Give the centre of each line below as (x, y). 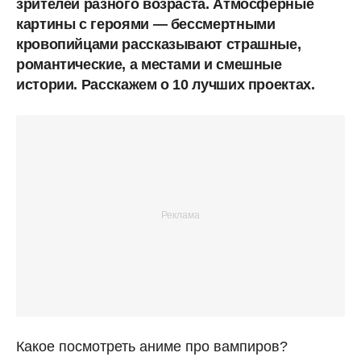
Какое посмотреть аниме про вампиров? (152, 346)
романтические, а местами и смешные (149, 64)
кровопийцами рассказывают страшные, (159, 44)
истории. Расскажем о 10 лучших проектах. (166, 84)
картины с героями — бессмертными (146, 24)
